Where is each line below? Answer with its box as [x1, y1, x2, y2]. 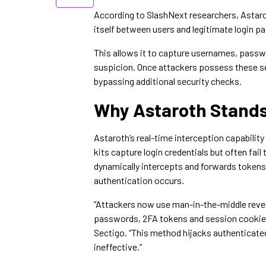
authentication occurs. [94, 175, 184, 186]
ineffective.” [94, 241, 142, 252]
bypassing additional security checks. [94, 75, 242, 87]
